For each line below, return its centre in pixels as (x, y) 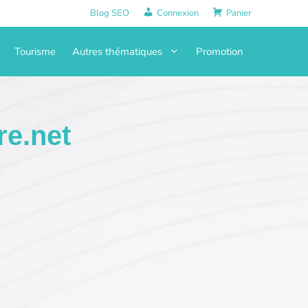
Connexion (178, 13)
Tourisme (35, 51)
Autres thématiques (117, 51)
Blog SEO (110, 13)
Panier (239, 13)
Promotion (220, 51)
